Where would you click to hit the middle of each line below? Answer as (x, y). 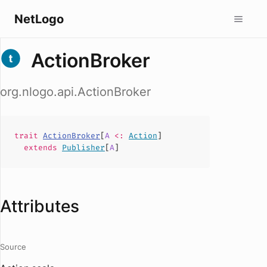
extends (43, 148)
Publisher (83, 148)
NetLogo (39, 19)
